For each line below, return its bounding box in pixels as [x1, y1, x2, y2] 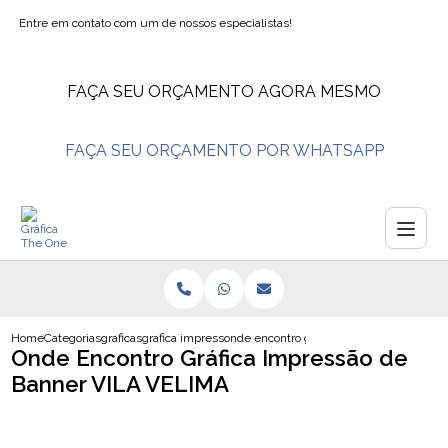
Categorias [44, 331, 102, 345]
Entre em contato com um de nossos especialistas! [19, 16, 293, 30]
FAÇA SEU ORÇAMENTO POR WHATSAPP [64, 141, 384, 160]
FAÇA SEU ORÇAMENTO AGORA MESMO [67, 82, 381, 101]
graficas [101, 331, 143, 345]
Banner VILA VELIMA [11, 371, 230, 397]
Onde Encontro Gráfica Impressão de [11, 345, 409, 371]
